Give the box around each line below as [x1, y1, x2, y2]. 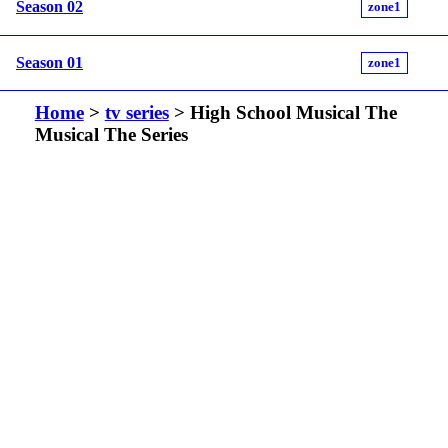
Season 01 [16, 53, 83, 71]
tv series [104, 101, 169, 123]
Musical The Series [34, 123, 188, 145]
